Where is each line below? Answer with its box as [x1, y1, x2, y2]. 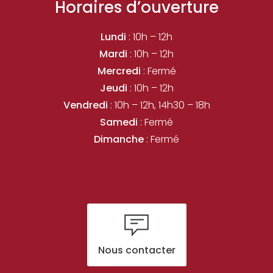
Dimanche [94, 132, 144, 146]
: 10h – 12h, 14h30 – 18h [107, 98, 210, 112]
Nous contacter [97, 243, 175, 257]
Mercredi [97, 64, 141, 78]
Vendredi [63, 98, 108, 112]
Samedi [100, 115, 138, 129]
